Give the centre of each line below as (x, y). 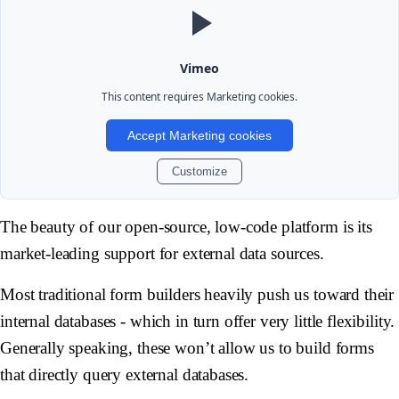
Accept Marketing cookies (199, 136)
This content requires (154, 97)
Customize (199, 172)
